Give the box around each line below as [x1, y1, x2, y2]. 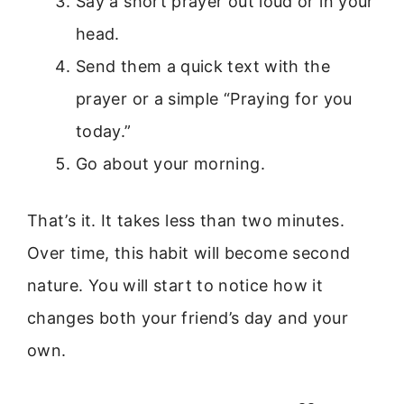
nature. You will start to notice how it [27, 275, 324, 295]
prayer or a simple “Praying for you [76, 88, 353, 108]
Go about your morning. [76, 153, 265, 173]
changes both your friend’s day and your [27, 308, 349, 327]
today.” [76, 121, 132, 141]
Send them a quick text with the [76, 56, 331, 76]
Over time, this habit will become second [27, 243, 351, 262]
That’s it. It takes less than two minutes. [27, 210, 345, 230]
